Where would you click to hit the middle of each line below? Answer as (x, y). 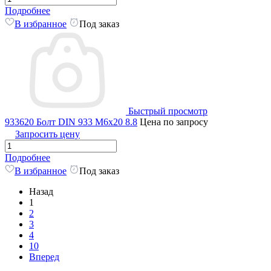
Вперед (44, 256)
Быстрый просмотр (168, 111)
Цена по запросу (174, 122)
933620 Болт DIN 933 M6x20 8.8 (71, 122)
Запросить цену (47, 134)
